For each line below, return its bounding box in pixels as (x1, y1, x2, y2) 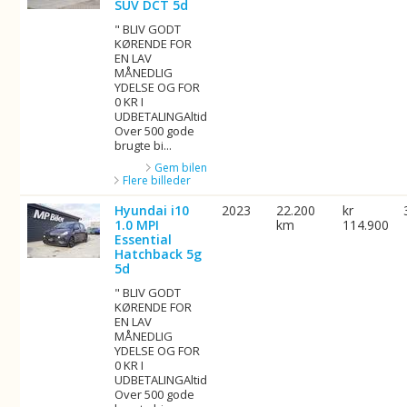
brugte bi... (114, 137, 173, 154)
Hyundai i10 (114, 202, 190, 219)
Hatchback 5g (114, 245, 203, 263)
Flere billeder (123, 173, 192, 188)
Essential (114, 231, 173, 248)
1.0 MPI (114, 216, 160, 233)
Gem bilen (154, 160, 208, 175)
